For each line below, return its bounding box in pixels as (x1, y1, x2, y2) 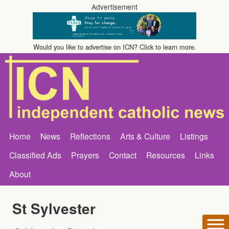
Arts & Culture (120, 130, 170, 142)
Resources (146, 149, 185, 161)
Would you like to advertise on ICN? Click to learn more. (33, 42, 196, 52)
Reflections (70, 130, 110, 142)
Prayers (71, 149, 99, 161)
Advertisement (91, 2, 138, 12)
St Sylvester (12, 197, 96, 219)
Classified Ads (9, 149, 61, 161)
